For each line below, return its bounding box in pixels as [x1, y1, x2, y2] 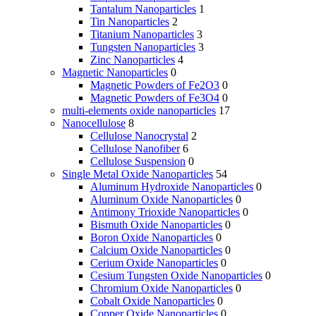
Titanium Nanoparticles [90, 28, 194, 41]
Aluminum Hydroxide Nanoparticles [90, 181, 253, 193]
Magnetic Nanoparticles [62, 66, 168, 79]
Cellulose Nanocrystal [90, 130, 188, 142]
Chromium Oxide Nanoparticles [90, 282, 233, 295]
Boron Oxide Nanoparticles [90, 231, 213, 244]
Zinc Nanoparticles [90, 54, 175, 66]
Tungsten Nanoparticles [90, 41, 195, 54]
